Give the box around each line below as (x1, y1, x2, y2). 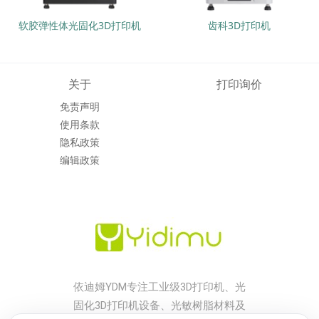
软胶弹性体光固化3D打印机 (19, 19, 141, 33)
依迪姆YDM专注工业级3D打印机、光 (73, 280, 246, 293)
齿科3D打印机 (208, 19, 271, 33)
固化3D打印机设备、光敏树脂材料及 (73, 298, 246, 312)
